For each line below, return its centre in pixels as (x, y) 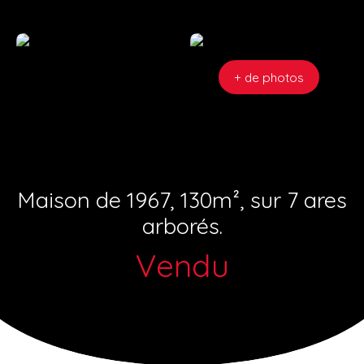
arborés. (182, 225)
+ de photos (269, 77)
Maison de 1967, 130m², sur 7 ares (182, 199)
